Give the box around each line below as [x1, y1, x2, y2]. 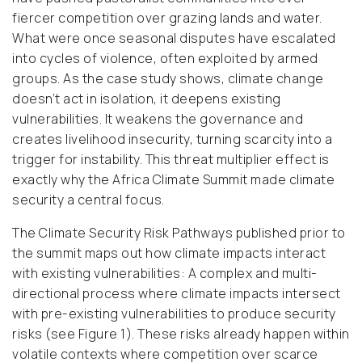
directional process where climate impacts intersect [12, 284, 341, 303]
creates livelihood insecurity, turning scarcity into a [12, 130, 332, 149]
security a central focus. [12, 191, 165, 209]
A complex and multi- [187, 264, 318, 283]
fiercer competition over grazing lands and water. [12, 9, 322, 27]
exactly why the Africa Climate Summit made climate [12, 170, 335, 189]
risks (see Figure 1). [12, 325, 137, 343]
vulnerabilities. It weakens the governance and [12, 110, 303, 128]
